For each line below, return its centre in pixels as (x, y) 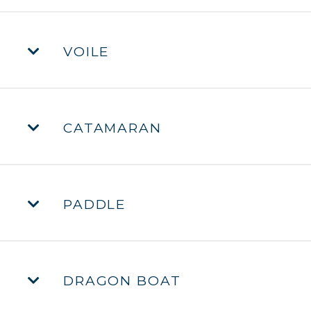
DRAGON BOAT (119, 280)
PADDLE (92, 204)
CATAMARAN (110, 128)
